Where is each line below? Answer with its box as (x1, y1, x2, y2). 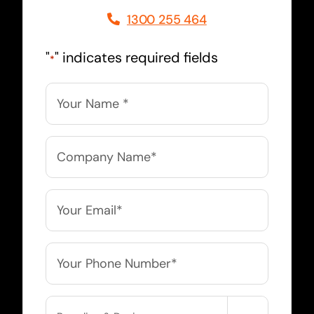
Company (44, 136, 98, 151)
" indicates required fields (54, 48, 218, 67)
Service (44, 296, 87, 311)
